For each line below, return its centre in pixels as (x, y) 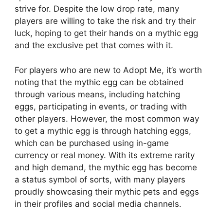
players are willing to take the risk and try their (105, 21)
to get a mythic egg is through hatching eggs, (103, 131)
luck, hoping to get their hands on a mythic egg (106, 33)
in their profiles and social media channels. (98, 204)
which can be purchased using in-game (92, 143)
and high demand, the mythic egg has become (106, 167)
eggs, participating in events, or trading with (101, 106)
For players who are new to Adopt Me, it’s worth (108, 70)
